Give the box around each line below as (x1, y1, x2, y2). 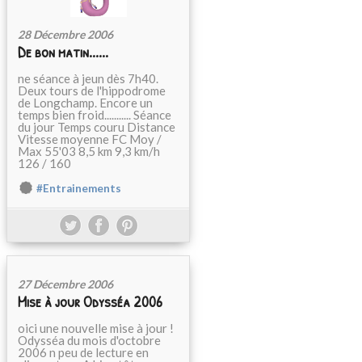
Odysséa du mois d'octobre (18, 333, 161, 347)
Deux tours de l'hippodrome (18, 83, 166, 98)
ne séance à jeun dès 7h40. (18, 71, 158, 86)
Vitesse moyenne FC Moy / (18, 132, 162, 146)
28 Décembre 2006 (18, 27, 113, 41)
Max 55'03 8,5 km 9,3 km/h (18, 144, 160, 158)
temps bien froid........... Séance (18, 107, 171, 122)
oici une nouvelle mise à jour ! (18, 321, 174, 335)
